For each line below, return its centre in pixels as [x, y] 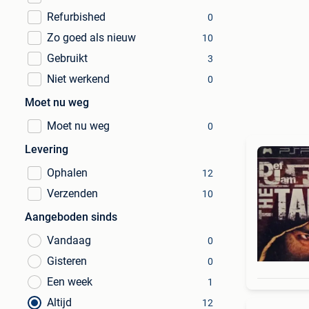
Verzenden [72, 193]
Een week [70, 282]
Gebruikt [67, 58]
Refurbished [76, 17]
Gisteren [67, 261]
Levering [47, 149]
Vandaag [69, 240]
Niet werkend [78, 79]
